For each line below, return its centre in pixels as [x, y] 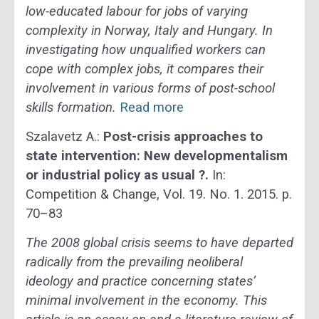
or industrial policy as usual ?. [117, 176]
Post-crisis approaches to [183, 137]
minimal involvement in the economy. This [146, 301]
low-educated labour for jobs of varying [137, 11]
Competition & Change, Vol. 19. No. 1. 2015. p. [159, 195]
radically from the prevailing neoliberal [134, 262]
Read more [152, 107]
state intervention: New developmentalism [157, 156]
